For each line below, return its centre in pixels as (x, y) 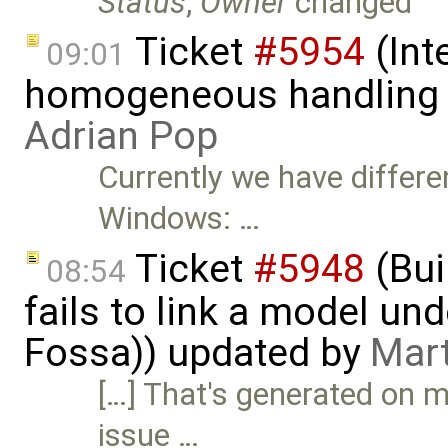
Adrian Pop (121, 136)
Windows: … (179, 219)
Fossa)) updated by (197, 353)
